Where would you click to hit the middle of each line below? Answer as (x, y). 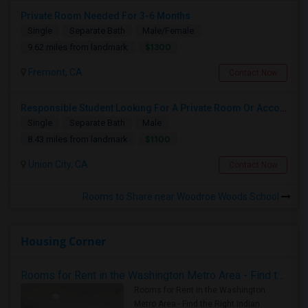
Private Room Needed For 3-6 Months (106, 16)
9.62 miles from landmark (78, 47)
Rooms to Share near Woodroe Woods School (182, 197)
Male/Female (168, 31)
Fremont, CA (54, 72)
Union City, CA (57, 164)
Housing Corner (63, 241)
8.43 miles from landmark (78, 139)
